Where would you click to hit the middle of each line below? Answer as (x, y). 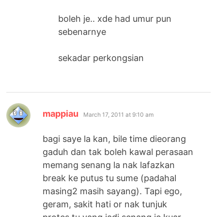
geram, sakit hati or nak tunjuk (105, 204)
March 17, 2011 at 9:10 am (119, 114)
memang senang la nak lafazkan (109, 165)
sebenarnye (82, 31)
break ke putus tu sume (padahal (110, 178)
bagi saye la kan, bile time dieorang (115, 139)
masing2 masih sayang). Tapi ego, (113, 191)
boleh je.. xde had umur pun (115, 18)
